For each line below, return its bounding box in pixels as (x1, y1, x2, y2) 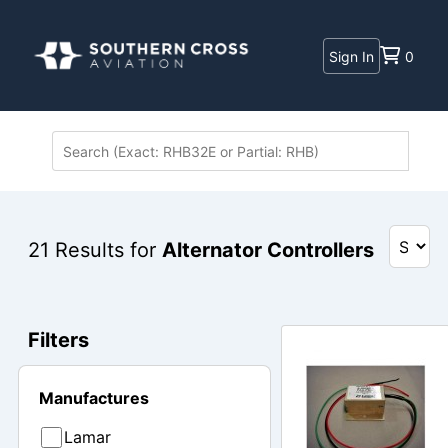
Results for (49, 238, 162, 262)
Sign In (329, 47, 375, 65)
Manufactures (39, 388, 149, 408)
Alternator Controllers (162, 238, 374, 262)
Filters (28, 328, 89, 352)
